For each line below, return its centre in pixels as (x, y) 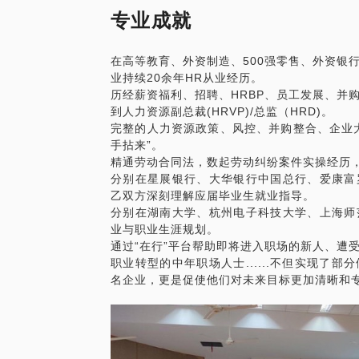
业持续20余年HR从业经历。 (187, 78)
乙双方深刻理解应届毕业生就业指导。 (213, 196)
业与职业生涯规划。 (165, 229)
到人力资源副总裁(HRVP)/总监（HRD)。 (222, 111)
